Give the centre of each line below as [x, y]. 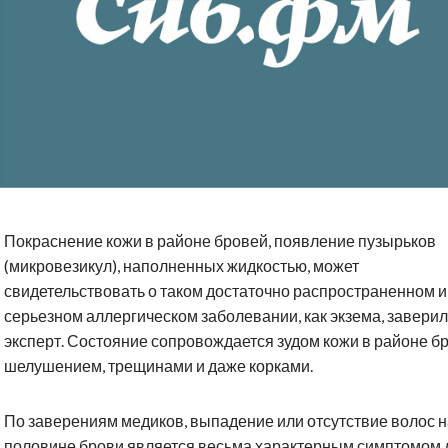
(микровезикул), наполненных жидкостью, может [181, 266]
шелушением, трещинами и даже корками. [158, 366]
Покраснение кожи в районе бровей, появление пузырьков [220, 241]
